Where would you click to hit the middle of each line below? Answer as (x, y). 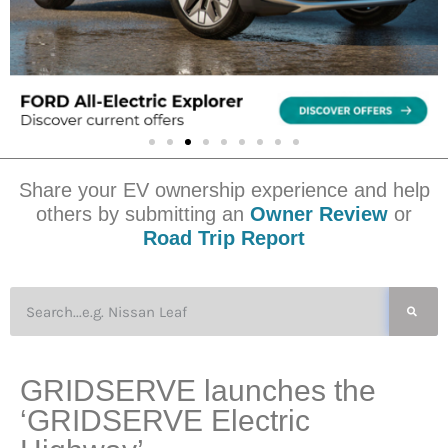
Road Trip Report (224, 238)
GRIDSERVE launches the (198, 391)
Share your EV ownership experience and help (224, 190)
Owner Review (316, 214)
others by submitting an (140, 214)
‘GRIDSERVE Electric (165, 421)
